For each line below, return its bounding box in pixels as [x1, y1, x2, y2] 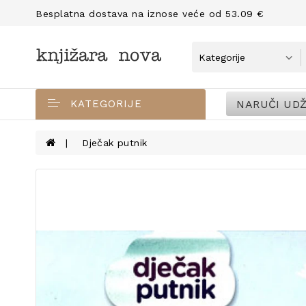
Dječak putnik [82, 137, 148, 148]
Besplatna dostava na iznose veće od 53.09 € [36, 8, 264, 19]
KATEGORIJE [70, 98, 142, 110]
